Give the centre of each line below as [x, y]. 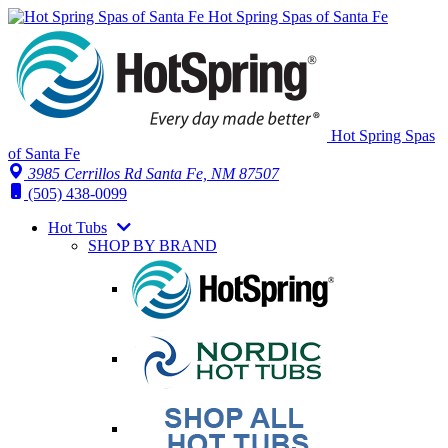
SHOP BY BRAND [152, 245]
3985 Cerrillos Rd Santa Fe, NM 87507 [153, 173]
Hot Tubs [77, 227]
